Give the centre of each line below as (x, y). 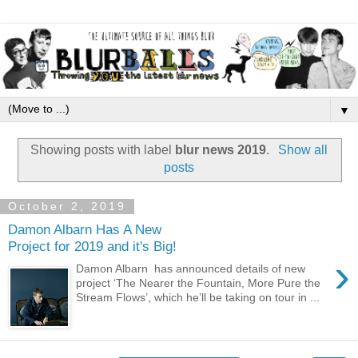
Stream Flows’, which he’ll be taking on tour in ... (198, 298)
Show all (302, 150)
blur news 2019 (221, 150)
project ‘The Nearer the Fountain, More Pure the (199, 283)
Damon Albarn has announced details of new (191, 269)
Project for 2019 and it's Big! (92, 246)
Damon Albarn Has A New (85, 229)
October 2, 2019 (67, 207)
